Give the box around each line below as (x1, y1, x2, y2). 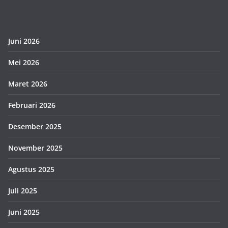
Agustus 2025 (8, 164, 54, 174)
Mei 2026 (8, 57, 39, 67)
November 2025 (8, 142, 63, 153)
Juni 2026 (8, 36, 40, 46)
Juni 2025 (8, 207, 40, 217)
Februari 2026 (8, 100, 55, 110)
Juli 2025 (8, 185, 37, 195)
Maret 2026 (8, 78, 47, 89)
